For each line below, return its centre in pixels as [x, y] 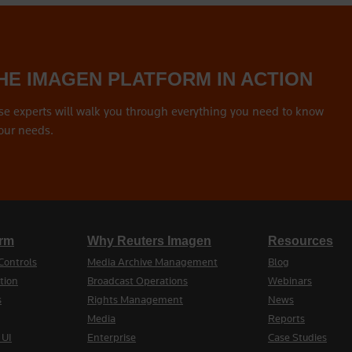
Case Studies [297, 337]
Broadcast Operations [137, 280]
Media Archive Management [152, 261]
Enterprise [112, 337]
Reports [286, 318]
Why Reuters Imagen [149, 240]
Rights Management [135, 299]
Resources [301, 240]
